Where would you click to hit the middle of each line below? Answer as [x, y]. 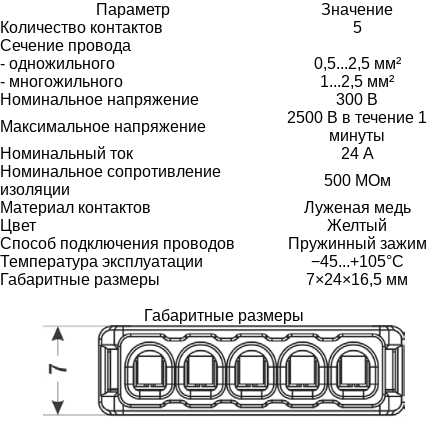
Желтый [357, 225]
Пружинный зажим [357, 243]
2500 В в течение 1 [357, 117]
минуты [357, 135]
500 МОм [357, 180]
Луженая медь [357, 207]
